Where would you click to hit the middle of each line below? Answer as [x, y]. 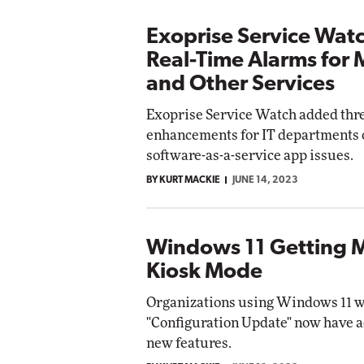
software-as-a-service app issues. [250, 155]
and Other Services [240, 84]
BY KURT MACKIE [183, 180]
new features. [189, 343]
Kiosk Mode [204, 272]
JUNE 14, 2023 [265, 180]
